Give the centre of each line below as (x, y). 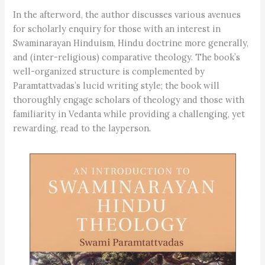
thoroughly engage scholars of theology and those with (129, 99)
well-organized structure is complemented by (109, 71)
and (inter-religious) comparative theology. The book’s (127, 57)
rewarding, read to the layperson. (82, 128)
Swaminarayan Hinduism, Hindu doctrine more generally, (131, 43)
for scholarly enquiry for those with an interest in (117, 28)
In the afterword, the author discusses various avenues (127, 14)
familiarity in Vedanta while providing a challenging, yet (129, 114)
